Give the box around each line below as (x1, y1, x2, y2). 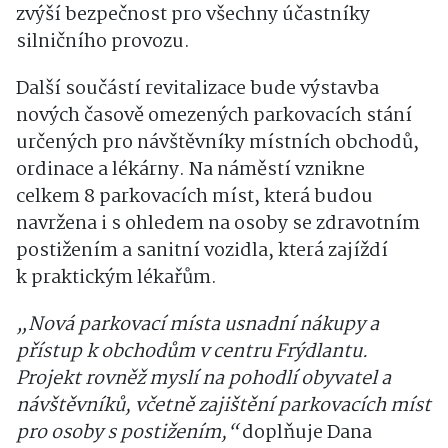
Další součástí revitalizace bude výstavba (16, 74, 379, 105)
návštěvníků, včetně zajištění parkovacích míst (16, 391, 431, 422)
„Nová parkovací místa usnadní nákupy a (16, 310, 379, 341)
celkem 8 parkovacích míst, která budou (16, 182, 373, 213)
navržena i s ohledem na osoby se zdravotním (16, 209, 420, 240)
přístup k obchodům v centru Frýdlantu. (16, 337, 368, 368)
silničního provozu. (16, 27, 190, 58)
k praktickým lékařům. (16, 263, 217, 294)
